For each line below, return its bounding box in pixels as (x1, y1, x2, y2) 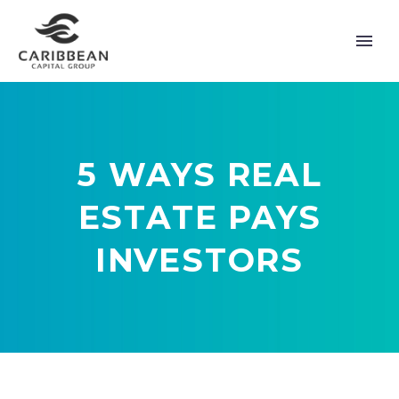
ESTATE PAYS (77, 198, 322, 237)
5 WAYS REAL (77, 155, 322, 194)
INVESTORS (94, 240, 305, 280)
